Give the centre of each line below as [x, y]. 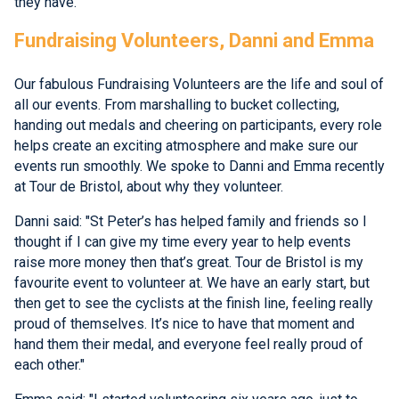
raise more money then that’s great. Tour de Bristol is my [189, 263]
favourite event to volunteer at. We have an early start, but [192, 283]
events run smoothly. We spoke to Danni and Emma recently [199, 167]
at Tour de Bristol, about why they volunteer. [149, 187]
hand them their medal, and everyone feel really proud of [189, 345]
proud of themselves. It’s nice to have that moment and [184, 324]
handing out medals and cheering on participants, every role [198, 126]
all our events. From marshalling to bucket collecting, [177, 105]
